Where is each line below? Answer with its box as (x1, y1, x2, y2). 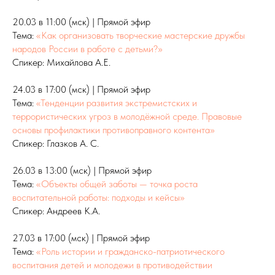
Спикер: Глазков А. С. (12, 137, 99, 150)
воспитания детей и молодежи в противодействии (12, 259, 212, 271)
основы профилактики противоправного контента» (12, 124, 215, 136)
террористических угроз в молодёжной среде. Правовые (12, 110, 242, 123)
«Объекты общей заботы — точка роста (36, 178, 198, 190)
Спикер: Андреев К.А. (12, 205, 100, 217)
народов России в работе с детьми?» (12, 43, 163, 55)
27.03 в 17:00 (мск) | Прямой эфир (12, 232, 150, 244)
